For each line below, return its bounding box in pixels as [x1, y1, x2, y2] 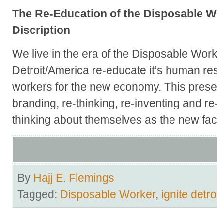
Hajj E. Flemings [33, 171, 114, 184]
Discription [12, 23, 70, 36]
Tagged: [17, 187, 60, 201]
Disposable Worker [60, 187, 155, 201]
